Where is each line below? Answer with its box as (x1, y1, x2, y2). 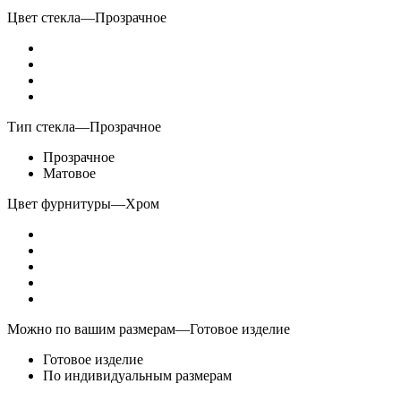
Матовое (43, 165, 96, 181)
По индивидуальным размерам (43, 367, 232, 383)
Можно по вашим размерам (7, 320, 175, 337)
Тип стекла (7, 118, 75, 134)
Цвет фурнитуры (7, 195, 111, 211)
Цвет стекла (7, 9, 81, 25)
